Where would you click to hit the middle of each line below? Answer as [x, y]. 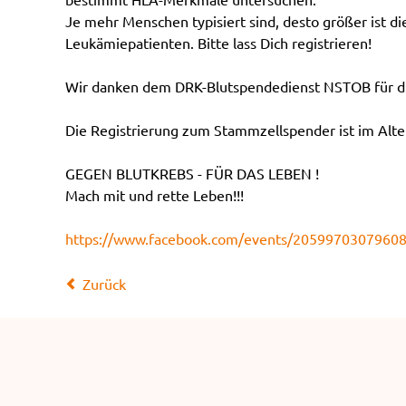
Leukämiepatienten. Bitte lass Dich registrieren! [218, 43]
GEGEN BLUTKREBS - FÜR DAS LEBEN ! [192, 174]
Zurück [105, 283]
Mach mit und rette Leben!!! [155, 195]
